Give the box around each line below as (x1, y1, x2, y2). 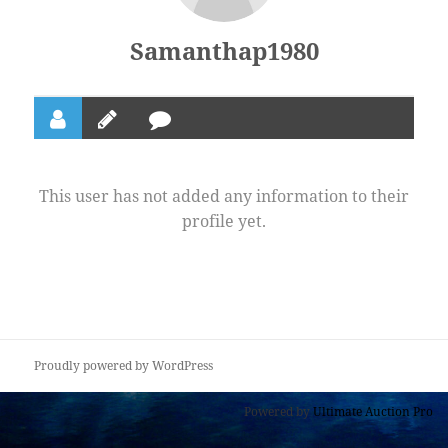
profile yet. (182, 210, 266, 233)
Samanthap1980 (129, 34, 319, 68)
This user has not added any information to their (39, 185, 409, 208)
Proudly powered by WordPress (34, 357, 214, 375)
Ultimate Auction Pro (313, 403, 433, 421)
